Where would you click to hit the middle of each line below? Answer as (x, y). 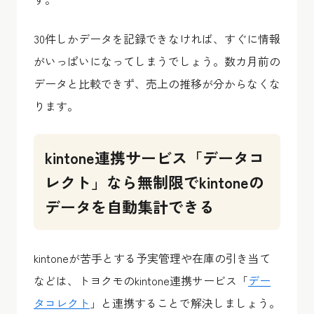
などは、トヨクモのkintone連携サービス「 (141, 280)
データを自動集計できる (130, 206)
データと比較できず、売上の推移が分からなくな (157, 83)
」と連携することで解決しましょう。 (185, 302)
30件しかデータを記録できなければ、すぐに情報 (157, 38)
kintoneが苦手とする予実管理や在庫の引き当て (152, 258)
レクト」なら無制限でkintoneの (155, 181)
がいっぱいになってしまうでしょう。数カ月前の (157, 61)
